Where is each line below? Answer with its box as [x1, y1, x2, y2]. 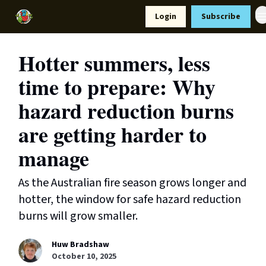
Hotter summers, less [18, 47, 210, 78]
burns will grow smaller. [18, 208, 138, 224]
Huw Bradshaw [52, 239, 109, 251]
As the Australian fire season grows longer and [18, 175, 246, 191]
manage [18, 142, 89, 173]
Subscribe [201, 11, 240, 23]
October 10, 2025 [52, 251, 116, 262]
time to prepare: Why [18, 71, 216, 102]
